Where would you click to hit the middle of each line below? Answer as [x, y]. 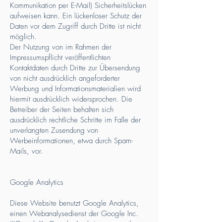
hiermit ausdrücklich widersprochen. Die [71, 99]
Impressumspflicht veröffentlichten [60, 57]
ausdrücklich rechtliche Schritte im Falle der [75, 120]
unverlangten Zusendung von [54, 130]
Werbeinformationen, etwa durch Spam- [71, 141]
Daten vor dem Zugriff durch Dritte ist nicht [75, 26]
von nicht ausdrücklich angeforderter [65, 78]
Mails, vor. [27, 151]
